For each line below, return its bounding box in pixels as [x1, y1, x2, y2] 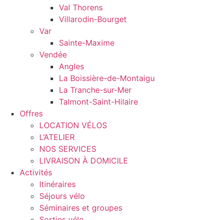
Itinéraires [39, 179, 76, 190]
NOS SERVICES [39, 144, 96, 154]
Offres [20, 109, 43, 119]
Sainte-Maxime [59, 38, 114, 48]
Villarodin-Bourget [59, 14, 127, 25]
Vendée [39, 50, 67, 60]
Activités [20, 167, 52, 178]
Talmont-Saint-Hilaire [59, 97, 138, 107]
